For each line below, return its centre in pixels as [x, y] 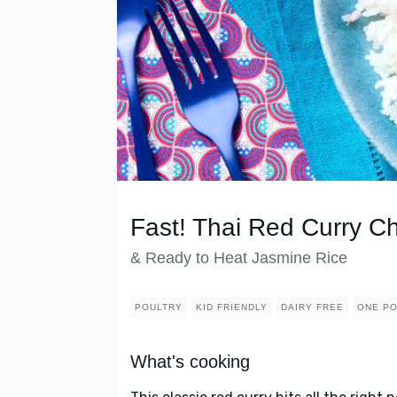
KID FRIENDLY [232, 307]
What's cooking [190, 362]
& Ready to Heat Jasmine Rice [239, 258]
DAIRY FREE [312, 307]
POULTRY [159, 307]
